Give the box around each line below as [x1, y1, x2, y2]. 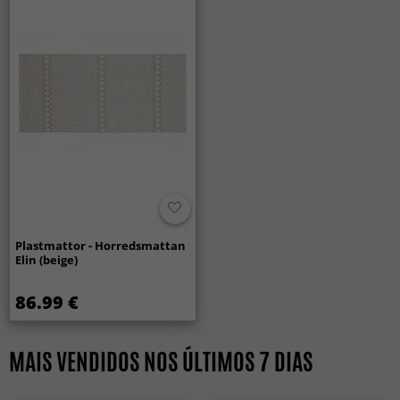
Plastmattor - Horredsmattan [15, 237, 187, 254]
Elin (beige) [15, 251, 79, 268]
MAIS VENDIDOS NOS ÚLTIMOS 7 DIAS [9, 344, 312, 379]
